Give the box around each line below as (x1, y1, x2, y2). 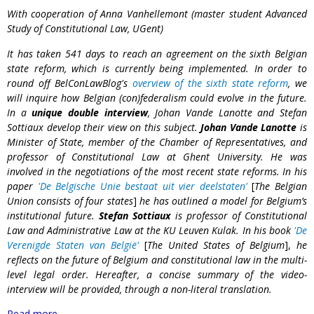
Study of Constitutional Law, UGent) (7, 22, 163, 36)
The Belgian (254, 179, 308, 193)
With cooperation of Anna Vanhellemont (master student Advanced (7, 7, 307, 21)
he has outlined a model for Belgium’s (136, 193, 308, 207)
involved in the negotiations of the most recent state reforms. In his (7, 164, 307, 178)
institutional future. (7, 208, 100, 222)
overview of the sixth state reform (132, 76, 289, 90)
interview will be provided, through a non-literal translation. (7, 282, 272, 296)
